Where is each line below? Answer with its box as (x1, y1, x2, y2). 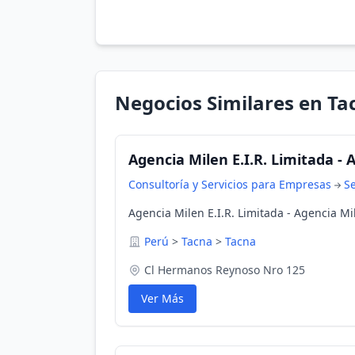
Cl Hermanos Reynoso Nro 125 (144, 262, 305, 277)
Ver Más (141, 291, 184, 306)
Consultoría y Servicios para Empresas (128, 177, 331, 192)
